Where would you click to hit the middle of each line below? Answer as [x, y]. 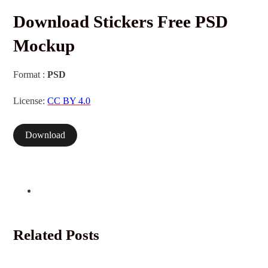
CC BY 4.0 [69, 101]
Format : [31, 75]
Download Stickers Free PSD [121, 22]
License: [31, 101]
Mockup [44, 46]
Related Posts [57, 234]
